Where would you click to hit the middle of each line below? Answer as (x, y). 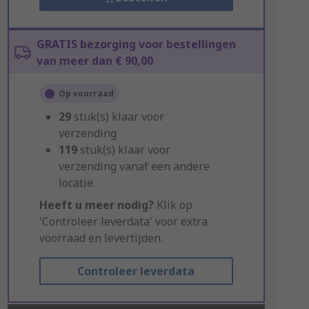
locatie (76, 183)
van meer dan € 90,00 (94, 61)
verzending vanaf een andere (134, 166)
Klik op (173, 205)
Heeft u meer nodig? (96, 205)
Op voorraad (86, 93)
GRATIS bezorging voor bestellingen (136, 44)
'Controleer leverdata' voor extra (123, 221)
